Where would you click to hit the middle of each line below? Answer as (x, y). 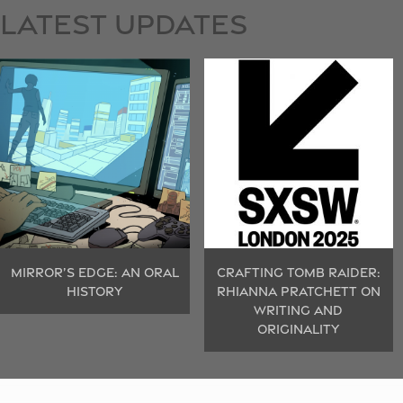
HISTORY (95, 291)
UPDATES (181, 23)
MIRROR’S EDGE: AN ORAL (94, 272)
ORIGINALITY (299, 328)
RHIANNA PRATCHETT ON (298, 291)
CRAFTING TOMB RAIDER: (298, 272)
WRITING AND (299, 309)
